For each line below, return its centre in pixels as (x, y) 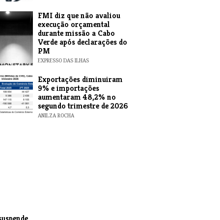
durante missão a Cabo (76, 33)
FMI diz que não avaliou (79, 15)
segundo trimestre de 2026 (82, 106)
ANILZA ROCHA (56, 115)
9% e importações (68, 88)
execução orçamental (74, 24)
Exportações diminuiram (80, 79)
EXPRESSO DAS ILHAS (63, 60)
